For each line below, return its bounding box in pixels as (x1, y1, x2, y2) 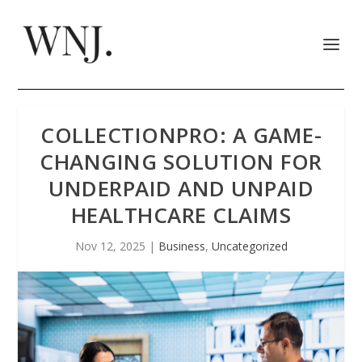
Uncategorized (211, 238, 288, 254)
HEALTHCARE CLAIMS (70, 200, 292, 229)
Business (158, 238, 205, 254)
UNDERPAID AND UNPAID (48, 174, 314, 203)
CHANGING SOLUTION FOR (40, 147, 322, 176)
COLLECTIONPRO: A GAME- (40, 120, 322, 149)
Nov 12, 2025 (74, 238, 145, 254)
